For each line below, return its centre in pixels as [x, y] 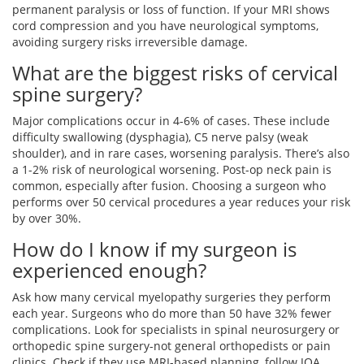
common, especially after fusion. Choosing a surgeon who [169, 186]
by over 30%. [47, 219]
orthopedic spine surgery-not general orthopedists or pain [171, 346]
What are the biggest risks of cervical [175, 73]
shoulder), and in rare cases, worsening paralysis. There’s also [181, 154]
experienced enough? [109, 271]
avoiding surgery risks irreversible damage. [130, 42]
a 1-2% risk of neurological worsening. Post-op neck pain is [172, 170]
